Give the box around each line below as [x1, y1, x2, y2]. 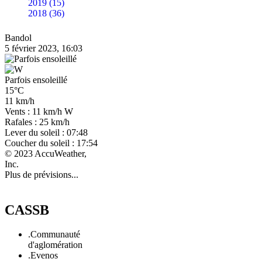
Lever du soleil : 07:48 [5, 127, 88, 137]
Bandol [5, 32, 32, 43]
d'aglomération [28, 240, 82, 250]
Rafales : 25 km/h [5, 116, 70, 127]
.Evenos [28, 250, 58, 261]
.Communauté [28, 229, 80, 240]
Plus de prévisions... [5, 169, 78, 180]
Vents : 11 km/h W [5, 106, 73, 116]
